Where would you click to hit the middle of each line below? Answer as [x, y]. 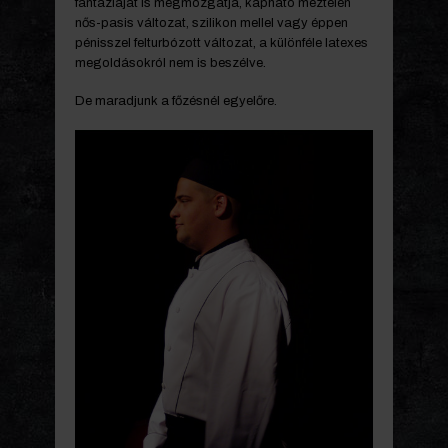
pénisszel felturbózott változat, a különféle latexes [221, 42]
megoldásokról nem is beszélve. [170, 62]
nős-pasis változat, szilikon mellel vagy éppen [211, 22]
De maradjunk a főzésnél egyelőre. [176, 101]
